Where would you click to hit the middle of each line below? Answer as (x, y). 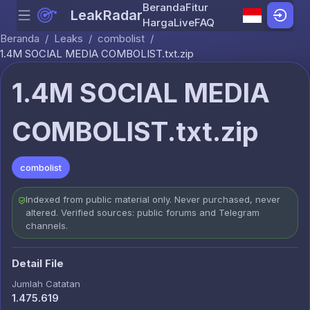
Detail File (38, 263)
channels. (46, 226)
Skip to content (190, 22)
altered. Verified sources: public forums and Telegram (142, 212)
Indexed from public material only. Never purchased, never (153, 199)
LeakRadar (107, 15)
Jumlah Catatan (46, 284)
